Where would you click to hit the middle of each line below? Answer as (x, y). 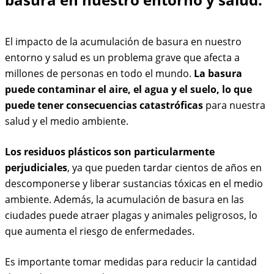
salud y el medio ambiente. (67, 121)
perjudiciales (36, 168)
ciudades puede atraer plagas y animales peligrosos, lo (131, 215)
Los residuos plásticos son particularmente (110, 152)
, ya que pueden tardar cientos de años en (165, 168)
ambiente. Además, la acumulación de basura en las (124, 199)
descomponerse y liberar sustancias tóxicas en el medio (134, 183)
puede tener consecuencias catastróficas (104, 105)
